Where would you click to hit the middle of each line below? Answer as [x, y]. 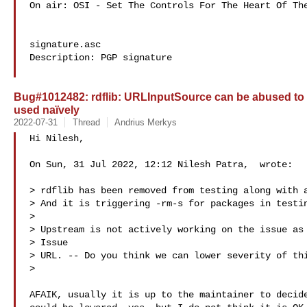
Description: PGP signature [101, 58]
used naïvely [47, 110]
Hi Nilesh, [57, 138]
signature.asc [65, 45]
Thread [86, 122]
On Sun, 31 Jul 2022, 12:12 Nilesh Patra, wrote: [161, 164]
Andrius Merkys [145, 122]
